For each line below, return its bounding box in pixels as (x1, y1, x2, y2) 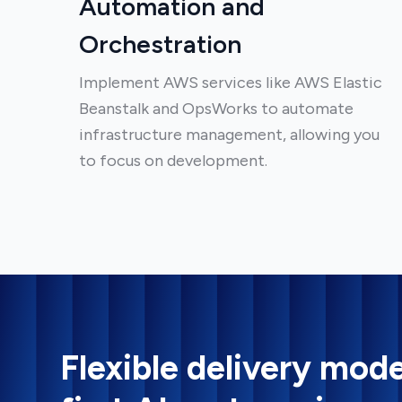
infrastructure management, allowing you (79, 125, 380, 144)
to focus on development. (79, 151, 267, 170)
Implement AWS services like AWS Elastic (79, 73, 382, 92)
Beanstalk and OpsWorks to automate (79, 99, 354, 118)
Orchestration (79, 29, 241, 59)
